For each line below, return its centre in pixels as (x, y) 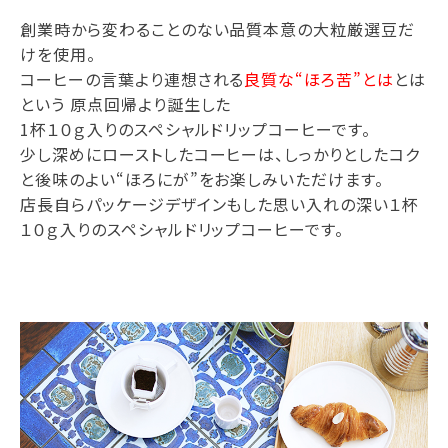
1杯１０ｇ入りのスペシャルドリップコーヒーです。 (196, 128)
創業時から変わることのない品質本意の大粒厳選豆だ (218, 28)
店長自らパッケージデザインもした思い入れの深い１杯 (219, 203)
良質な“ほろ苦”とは (319, 78)
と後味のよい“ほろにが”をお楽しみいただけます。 (202, 178)
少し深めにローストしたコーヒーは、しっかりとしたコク (220, 153)
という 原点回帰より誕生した (126, 103)
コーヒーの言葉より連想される (132, 78)
